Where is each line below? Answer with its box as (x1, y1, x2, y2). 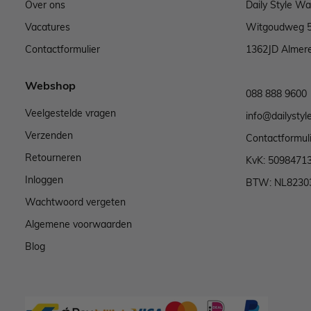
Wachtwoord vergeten (25, 196, 126, 208)
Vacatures (25, 21, 70, 33)
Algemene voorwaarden (25, 218, 132, 230)
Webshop (25, 78, 76, 92)
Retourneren (25, 151, 81, 164)
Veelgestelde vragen (25, 107, 116, 119)
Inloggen (25, 174, 63, 186)
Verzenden (25, 129, 73, 142)
